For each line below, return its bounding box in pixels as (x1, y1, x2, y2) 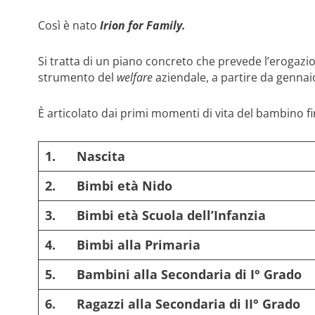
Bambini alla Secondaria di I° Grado (76, 265, 302, 283)
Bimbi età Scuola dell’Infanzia (76, 206, 266, 224)
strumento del (37, 69, 117, 85)
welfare (116, 69, 153, 85)
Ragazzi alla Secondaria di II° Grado (76, 295, 300, 312)
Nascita (76, 147, 125, 165)
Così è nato (37, 17, 100, 33)
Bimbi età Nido (76, 176, 172, 194)
